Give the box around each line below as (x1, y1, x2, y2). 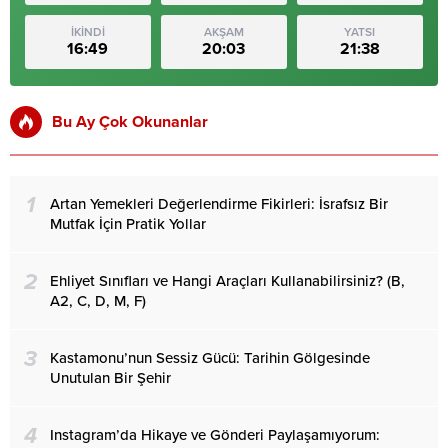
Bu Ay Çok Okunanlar (52, 111, 208, 132)
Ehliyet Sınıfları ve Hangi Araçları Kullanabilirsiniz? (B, (50, 271, 405, 290)
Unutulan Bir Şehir (50, 368, 171, 387)
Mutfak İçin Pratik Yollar (50, 214, 206, 233)
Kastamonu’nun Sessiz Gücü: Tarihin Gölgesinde (50, 348, 370, 367)
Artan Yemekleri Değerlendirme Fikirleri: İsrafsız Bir (50, 194, 388, 213)
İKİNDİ (70, 24, 105, 39)
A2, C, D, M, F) (50, 291, 146, 310)
